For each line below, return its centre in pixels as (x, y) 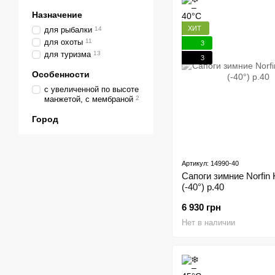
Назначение (57, 15)
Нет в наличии (208, 223)
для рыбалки (68, 30)
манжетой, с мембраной (89, 99)
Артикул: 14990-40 (210, 164)
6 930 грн (201, 207)
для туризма (68, 54)
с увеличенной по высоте (91, 89)
